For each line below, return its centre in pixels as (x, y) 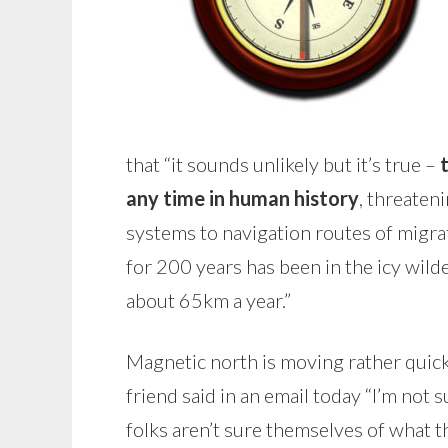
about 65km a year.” (208, 300)
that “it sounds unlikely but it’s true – (283, 164)
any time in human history (242, 198)
